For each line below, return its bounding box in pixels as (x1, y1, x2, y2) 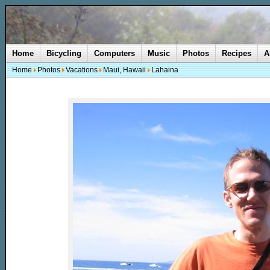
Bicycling (46, 49, 81, 58)
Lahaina (151, 66, 178, 74)
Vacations (66, 66, 98, 74)
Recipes (222, 49, 251, 58)
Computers (94, 49, 135, 58)
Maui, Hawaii (103, 66, 146, 74)
